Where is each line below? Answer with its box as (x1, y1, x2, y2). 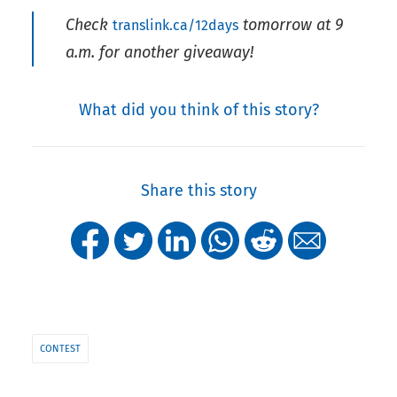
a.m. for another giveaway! (66, 43, 253, 63)
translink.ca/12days (113, 17, 238, 35)
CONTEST (40, 343, 81, 355)
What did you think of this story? (78, 100, 319, 121)
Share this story (140, 181, 257, 201)
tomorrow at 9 (238, 15, 343, 35)
